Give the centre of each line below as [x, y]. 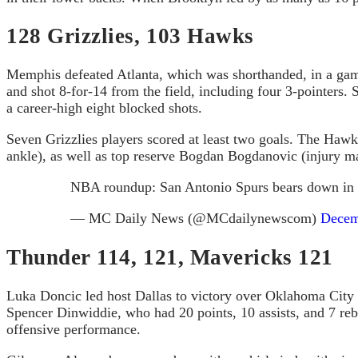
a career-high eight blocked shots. [104, 108]
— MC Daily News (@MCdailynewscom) [195, 219]
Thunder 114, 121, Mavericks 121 [170, 257]
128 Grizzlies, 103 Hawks [130, 36]
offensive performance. [74, 330]
